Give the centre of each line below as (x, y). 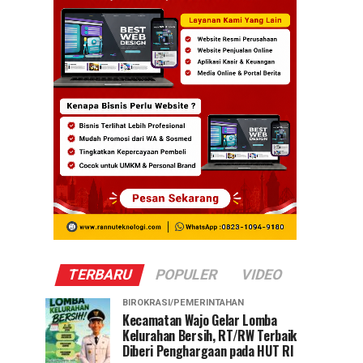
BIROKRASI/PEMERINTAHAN (183, 302)
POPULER (186, 274)
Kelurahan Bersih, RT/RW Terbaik (210, 335)
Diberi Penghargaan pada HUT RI (208, 350)
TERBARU (100, 274)
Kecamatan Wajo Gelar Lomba (200, 320)
